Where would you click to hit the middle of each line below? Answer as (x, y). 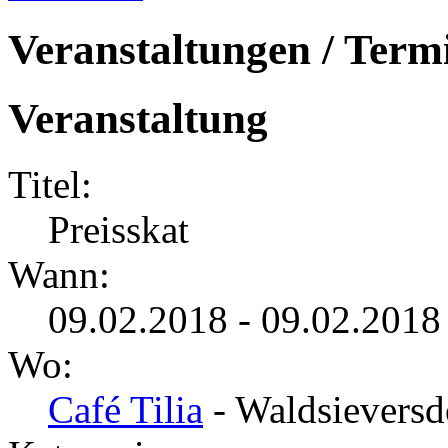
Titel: (50, 185)
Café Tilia (125, 410)
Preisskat (118, 230)
